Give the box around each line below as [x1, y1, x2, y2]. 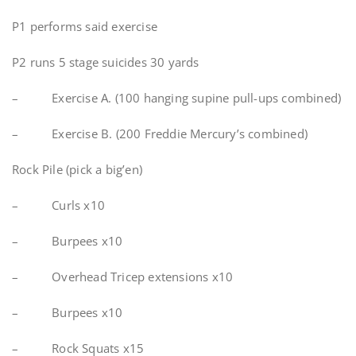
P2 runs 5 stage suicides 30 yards [12, 54, 199, 70]
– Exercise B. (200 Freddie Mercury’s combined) [12, 126, 308, 141]
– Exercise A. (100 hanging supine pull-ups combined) [12, 90, 342, 106]
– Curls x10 [12, 197, 105, 213]
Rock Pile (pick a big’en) [12, 161, 142, 177]
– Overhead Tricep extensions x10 [12, 269, 234, 284]
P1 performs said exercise [12, 18, 157, 34]
